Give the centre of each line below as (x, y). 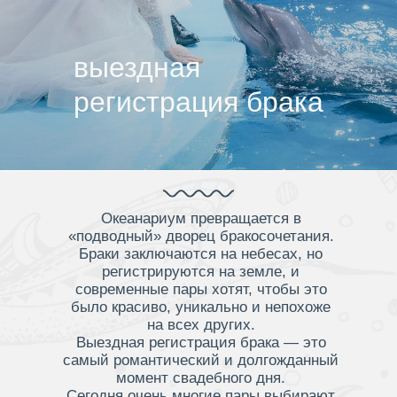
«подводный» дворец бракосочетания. (201, 236)
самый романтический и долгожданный (201, 360)
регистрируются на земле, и (201, 272)
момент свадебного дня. (201, 378)
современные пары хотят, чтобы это (201, 289)
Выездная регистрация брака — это (201, 343)
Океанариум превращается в (201, 218)
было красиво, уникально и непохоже (201, 307)
